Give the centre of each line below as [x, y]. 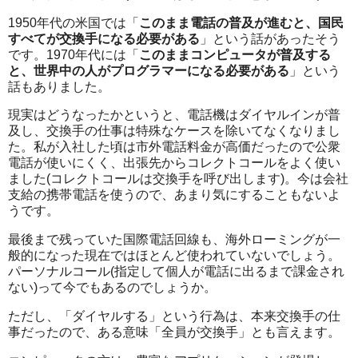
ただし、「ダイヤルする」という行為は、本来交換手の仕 [174, 316]
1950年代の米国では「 [74, 22]
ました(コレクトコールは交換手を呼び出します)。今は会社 [178, 179]
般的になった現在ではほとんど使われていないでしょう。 [174, 256]
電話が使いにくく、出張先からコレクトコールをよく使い [174, 163]
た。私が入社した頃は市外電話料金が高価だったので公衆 [174, 147]
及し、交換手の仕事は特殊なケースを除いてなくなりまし [174, 131]
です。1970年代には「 [74, 54]
